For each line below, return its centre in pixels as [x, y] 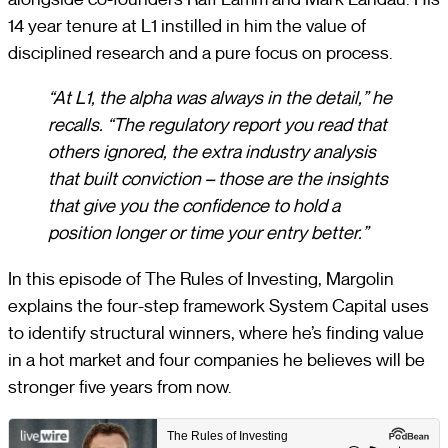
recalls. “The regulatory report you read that [217, 125]
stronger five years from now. [120, 386]
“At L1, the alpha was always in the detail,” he [220, 98]
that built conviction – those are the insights [218, 179]
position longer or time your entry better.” [208, 233]
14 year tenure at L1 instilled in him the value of [187, 25]
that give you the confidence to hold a [194, 206]
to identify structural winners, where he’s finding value [216, 332]
